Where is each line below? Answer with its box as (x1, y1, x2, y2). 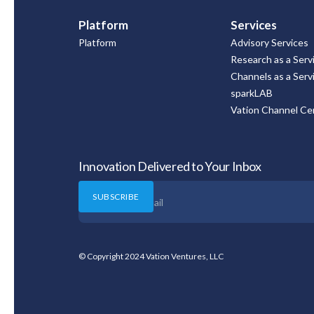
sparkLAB (231, 87, 273, 99)
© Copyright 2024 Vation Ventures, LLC (78, 251, 224, 261)
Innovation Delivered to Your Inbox (78, 158, 261, 174)
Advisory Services (231, 36, 309, 48)
